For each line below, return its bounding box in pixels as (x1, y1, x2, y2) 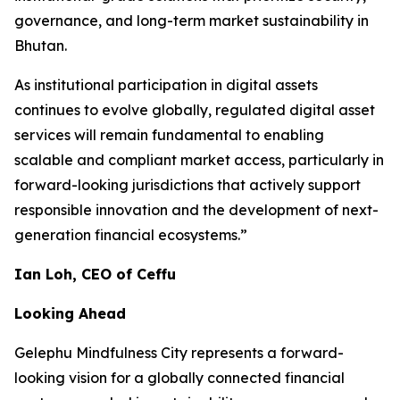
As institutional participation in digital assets (14, 75, 318, 94)
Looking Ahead (14, 304, 126, 322)
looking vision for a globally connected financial (14, 368, 345, 387)
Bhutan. (14, 36, 67, 54)
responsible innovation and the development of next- (14, 200, 379, 219)
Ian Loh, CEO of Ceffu (14, 264, 176, 283)
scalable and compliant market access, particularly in (14, 150, 384, 169)
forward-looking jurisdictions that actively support (14, 175, 361, 194)
